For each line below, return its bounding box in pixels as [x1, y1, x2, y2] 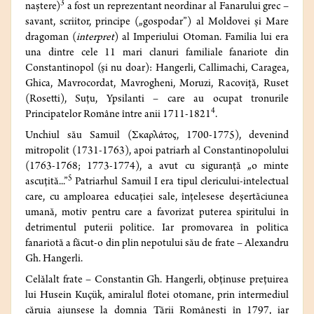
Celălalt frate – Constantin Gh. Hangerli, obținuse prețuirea [25, 275, 289, 287]
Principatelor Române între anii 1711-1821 [25, 109, 211, 121]
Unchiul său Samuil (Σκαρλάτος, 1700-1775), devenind [25, 130, 289, 142]
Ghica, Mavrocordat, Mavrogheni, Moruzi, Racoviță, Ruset [25, 78, 289, 90]
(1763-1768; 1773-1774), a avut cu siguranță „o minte [25, 161, 289, 173]
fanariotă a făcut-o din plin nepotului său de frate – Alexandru [25, 238, 289, 250]
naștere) [25, 1, 60, 13]
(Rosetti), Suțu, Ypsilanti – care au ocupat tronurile [25, 94, 289, 106]
